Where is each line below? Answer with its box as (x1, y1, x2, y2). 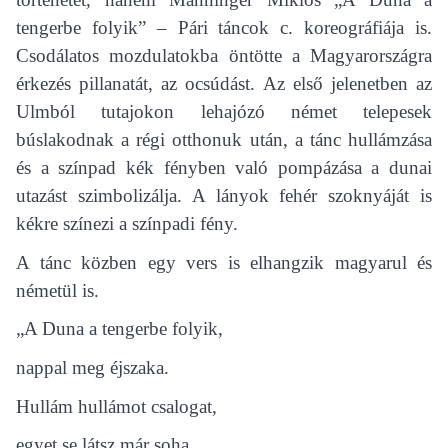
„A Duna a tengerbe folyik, (16, 318, 223, 340)
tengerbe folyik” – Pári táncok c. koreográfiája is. (16, 16, 432, 38)
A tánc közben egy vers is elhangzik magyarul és (16, 251, 432, 273)
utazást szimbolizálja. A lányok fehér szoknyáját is (16, 184, 432, 206)
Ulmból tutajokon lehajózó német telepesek (16, 100, 432, 122)
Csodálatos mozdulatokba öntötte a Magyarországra (16, 44, 432, 66)
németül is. (16, 279, 99, 301)
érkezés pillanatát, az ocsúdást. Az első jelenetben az (16, 72, 432, 94)
